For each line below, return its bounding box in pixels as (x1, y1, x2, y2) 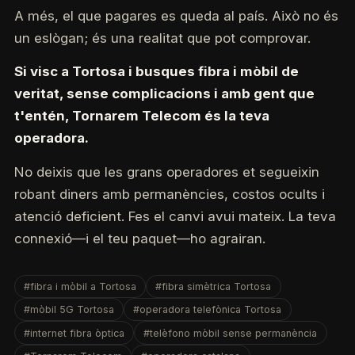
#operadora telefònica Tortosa (133, 303, 282, 316)
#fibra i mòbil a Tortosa (24, 280, 137, 292)
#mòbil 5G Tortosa (24, 303, 115, 316)
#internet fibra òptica (24, 326, 125, 339)
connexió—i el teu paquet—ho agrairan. (13, 230, 265, 246)
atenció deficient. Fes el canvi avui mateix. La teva (13, 208, 336, 224)
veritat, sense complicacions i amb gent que (13, 86, 315, 102)
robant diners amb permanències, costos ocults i (13, 185, 325, 202)
